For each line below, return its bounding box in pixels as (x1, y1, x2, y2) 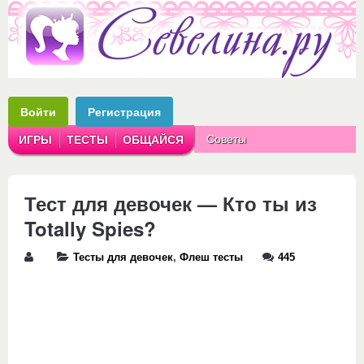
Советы (206, 132, 246, 145)
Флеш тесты (180, 252, 243, 263)
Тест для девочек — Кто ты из (24, 189, 317, 217)
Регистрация (88, 104, 161, 119)
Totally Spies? (24, 214, 156, 242)
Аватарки (206, 159, 255, 172)
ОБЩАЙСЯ (123, 133, 184, 146)
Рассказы (278, 159, 327, 172)
